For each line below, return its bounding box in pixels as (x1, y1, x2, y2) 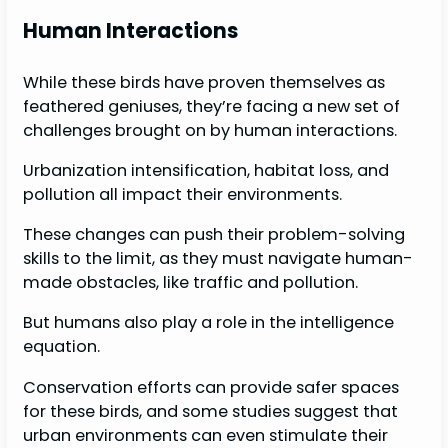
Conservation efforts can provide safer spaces (23, 375, 400, 399)
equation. (23, 335, 105, 359)
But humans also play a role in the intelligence (23, 311, 395, 335)
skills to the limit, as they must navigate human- (23, 247, 414, 271)
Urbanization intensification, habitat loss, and (23, 158, 390, 182)
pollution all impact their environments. (23, 182, 347, 206)
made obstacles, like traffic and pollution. (23, 271, 363, 295)
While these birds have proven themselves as (23, 70, 386, 94)
